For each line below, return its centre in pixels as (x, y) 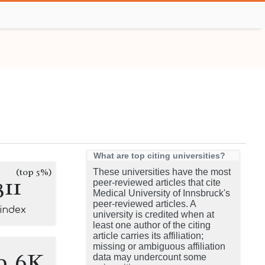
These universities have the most (162, 172)
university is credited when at (153, 214)
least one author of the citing (152, 225)
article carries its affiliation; (148, 236)
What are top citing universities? (159, 156)
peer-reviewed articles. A (144, 204)
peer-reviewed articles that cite (157, 182)
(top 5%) (34, 172)
